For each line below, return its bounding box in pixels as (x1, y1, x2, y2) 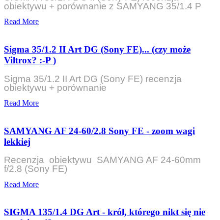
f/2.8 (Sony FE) (4, 164, 67, 174)
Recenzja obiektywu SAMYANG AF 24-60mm (4, 155, 201, 165)
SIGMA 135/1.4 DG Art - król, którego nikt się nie (4, 207, 205, 218)
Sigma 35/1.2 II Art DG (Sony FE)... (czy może (4, 44, 191, 55)
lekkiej (4, 136, 30, 147)
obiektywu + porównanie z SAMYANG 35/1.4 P (4, 1, 201, 12)
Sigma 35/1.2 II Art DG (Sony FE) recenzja (4, 73, 182, 84)
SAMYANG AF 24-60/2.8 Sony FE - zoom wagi (4, 125, 195, 136)
